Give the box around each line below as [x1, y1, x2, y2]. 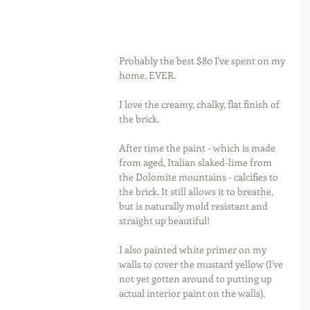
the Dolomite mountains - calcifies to [119, 170, 280, 183]
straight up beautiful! [119, 214, 210, 227]
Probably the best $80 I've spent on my [119, 54, 287, 67]
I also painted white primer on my [119, 243, 268, 256]
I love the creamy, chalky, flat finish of [119, 98, 282, 111]
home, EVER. [119, 69, 176, 82]
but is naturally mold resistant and [119, 199, 270, 212]
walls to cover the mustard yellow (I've [119, 257, 285, 271]
